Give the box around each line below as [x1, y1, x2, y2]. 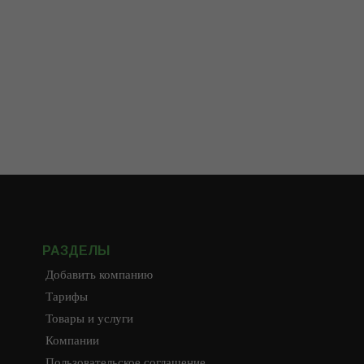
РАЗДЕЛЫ [42, 244, 110, 258]
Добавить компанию [45, 268, 153, 281]
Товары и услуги [45, 312, 133, 325]
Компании [45, 334, 99, 347]
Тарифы [45, 290, 88, 303]
